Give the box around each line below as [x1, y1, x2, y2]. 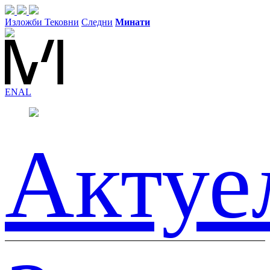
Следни [81, 17, 113, 27]
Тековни [45, 17, 79, 27]
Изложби [5, 17, 45, 27]
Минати [115, 17, 150, 27]
